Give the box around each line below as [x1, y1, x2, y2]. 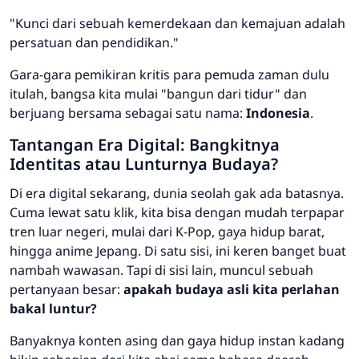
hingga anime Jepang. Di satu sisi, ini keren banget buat [10, 242, 346, 260]
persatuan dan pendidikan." [10, 34, 179, 52]
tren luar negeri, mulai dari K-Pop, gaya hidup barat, [10, 223, 325, 241]
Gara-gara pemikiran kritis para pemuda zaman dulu [10, 66, 329, 84]
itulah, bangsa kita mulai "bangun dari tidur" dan [10, 85, 307, 103]
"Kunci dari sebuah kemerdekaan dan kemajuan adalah [10, 14, 345, 33]
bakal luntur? [10, 300, 97, 318]
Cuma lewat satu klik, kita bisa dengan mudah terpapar [10, 204, 345, 222]
